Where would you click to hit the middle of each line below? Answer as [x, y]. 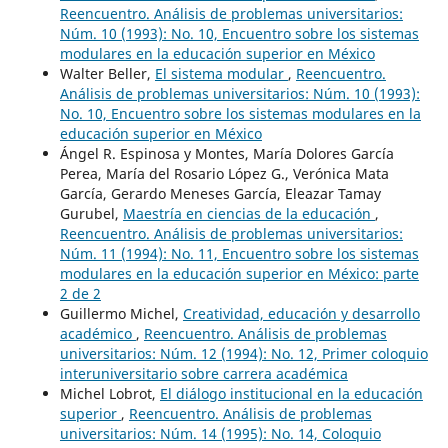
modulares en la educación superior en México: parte [239, 273]
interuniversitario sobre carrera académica [203, 373]
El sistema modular [221, 73]
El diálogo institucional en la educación [291, 393]
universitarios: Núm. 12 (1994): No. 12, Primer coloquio [243, 353]
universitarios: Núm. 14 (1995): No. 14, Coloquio [220, 433]
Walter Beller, [107, 73]
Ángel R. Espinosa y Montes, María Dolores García [226, 153]
